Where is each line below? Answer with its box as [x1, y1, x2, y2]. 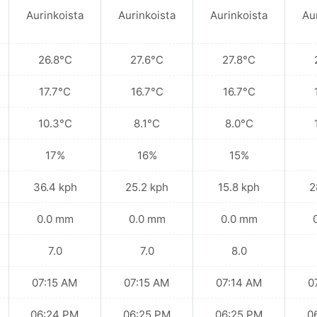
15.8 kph [218, 180, 260, 194]
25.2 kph [125, 180, 168, 194]
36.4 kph [33, 180, 77, 194]
